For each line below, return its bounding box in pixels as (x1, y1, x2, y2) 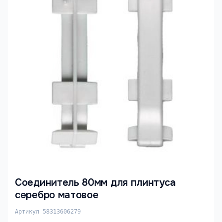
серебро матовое (15, 189, 99, 201)
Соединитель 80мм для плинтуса (15, 176, 176, 189)
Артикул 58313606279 (15, 208, 81, 215)
